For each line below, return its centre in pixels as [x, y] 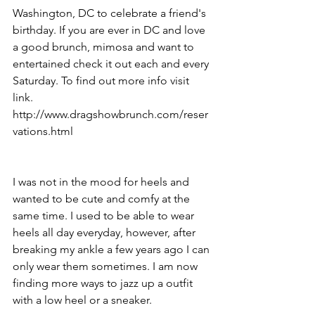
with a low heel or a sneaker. [82, 300]
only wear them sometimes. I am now [107, 266]
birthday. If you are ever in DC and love [110, 30]
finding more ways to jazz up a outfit [104, 283]
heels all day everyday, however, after [105, 232]
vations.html [43, 131]
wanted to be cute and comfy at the [103, 198]
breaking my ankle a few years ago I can [112, 249]
